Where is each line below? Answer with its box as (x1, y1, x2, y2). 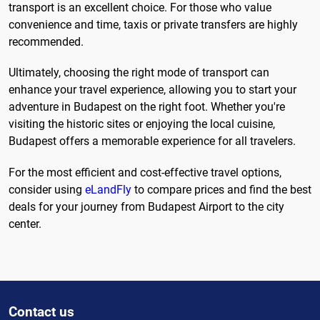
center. (9, 216, 41, 231)
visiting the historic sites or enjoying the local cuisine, (9, 117, 275, 131)
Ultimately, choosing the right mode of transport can (9, 66, 269, 80)
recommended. (9, 35, 84, 49)
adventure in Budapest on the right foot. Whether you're (9, 100, 285, 114)
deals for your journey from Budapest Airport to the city (9, 199, 284, 214)
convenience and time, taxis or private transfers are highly (9, 18, 298, 32)
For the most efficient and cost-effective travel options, (9, 165, 281, 179)
